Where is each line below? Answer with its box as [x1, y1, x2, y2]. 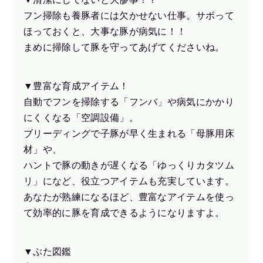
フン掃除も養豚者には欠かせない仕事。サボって [23, 10, 235, 21]
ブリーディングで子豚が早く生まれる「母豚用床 [23, 129, 235, 139]
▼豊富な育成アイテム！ [23, 81, 129, 92]
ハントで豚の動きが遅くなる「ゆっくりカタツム [23, 160, 235, 171]
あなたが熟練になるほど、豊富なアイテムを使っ [23, 192, 235, 203]
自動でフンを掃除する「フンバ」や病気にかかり [23, 97, 235, 107]
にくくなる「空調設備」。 [23, 113, 139, 123]
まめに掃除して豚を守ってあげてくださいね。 [23, 42, 225, 52]
